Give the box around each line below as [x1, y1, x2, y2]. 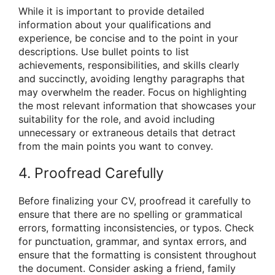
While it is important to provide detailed [18, 5, 204, 18]
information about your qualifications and [18, 18, 211, 31]
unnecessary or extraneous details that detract [18, 126, 236, 139]
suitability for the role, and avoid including [18, 113, 215, 126]
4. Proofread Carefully [18, 164, 164, 182]
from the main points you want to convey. [18, 140, 213, 153]
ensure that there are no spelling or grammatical [18, 207, 242, 220]
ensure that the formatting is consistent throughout [18, 248, 257, 261]
